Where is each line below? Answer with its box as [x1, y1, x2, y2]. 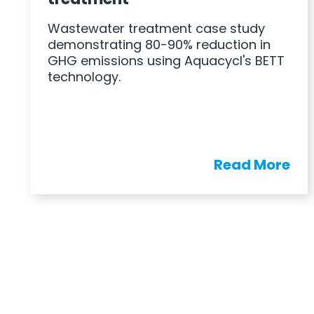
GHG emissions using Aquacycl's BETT [47, 51, 285, 69]
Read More [214, 154, 291, 175]
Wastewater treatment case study [47, 19, 265, 37]
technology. [47, 67, 121, 86]
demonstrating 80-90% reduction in [47, 35, 271, 53]
